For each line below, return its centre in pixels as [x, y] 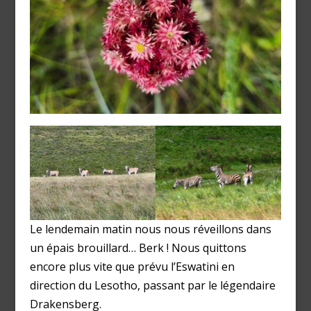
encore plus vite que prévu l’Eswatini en [132, 266]
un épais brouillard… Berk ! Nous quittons [138, 247]
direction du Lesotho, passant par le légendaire [152, 285]
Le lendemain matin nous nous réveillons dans [150, 229]
